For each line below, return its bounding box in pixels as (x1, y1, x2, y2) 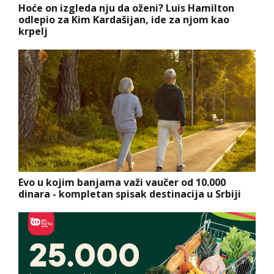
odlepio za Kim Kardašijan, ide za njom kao (18, 13, 229, 27)
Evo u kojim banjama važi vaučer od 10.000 (18, 176, 226, 190)
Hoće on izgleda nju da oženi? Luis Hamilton (18, 1, 234, 15)
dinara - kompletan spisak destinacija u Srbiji (18, 187, 241, 201)
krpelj (18, 24, 48, 39)
